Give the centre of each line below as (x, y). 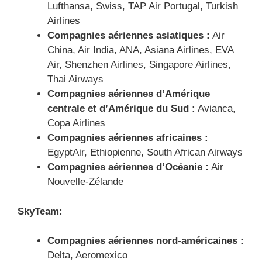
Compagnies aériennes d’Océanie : (128, 167)
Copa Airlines (76, 123)
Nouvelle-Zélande (85, 182)
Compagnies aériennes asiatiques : (129, 36)
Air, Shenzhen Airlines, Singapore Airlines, (139, 65)
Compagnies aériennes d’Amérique (129, 94)
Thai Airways (75, 80)
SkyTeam (38, 211)
